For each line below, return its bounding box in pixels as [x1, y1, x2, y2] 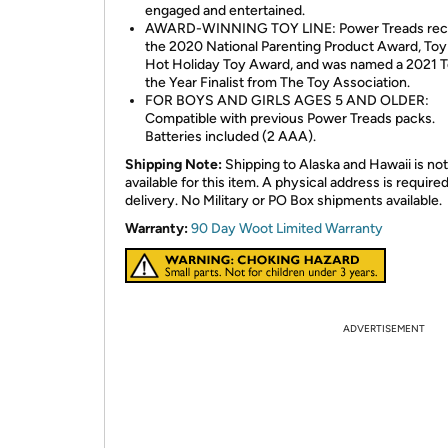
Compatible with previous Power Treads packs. [145, 110, 435, 127]
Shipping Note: [125, 156, 222, 173]
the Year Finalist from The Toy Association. [145, 74, 410, 91]
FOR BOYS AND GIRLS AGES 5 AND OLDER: [145, 92, 429, 109]
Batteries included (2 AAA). [145, 128, 316, 145]
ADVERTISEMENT [343, 322, 425, 335]
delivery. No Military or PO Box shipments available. [125, 192, 442, 209]
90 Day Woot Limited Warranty [191, 220, 383, 237]
